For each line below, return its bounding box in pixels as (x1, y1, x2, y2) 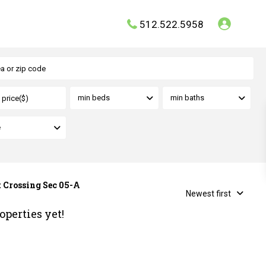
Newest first (186, 189, 231, 198)
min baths (170, 93, 204, 102)
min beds (78, 93, 110, 102)
